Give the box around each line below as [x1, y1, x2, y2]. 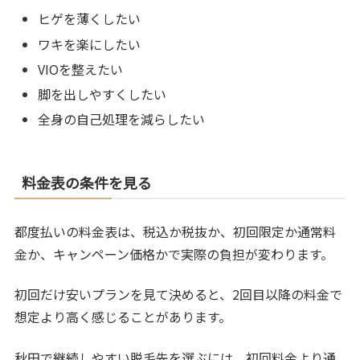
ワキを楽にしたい [38, 34, 141, 54]
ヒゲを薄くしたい [38, 9, 141, 29]
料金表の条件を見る [22, 172, 153, 194]
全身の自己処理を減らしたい [38, 109, 206, 129]
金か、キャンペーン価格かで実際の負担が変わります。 [14, 244, 334, 264]
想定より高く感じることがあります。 [14, 307, 232, 327]
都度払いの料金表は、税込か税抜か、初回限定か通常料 [14, 222, 337, 242]
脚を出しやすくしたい [38, 84, 167, 104]
